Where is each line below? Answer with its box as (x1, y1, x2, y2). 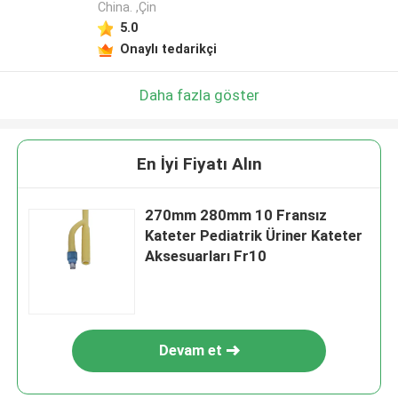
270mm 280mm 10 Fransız (145, 206, 328, 225)
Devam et (158, 341, 222, 360)
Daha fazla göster (139, 85, 259, 104)
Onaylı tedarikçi (119, 41, 217, 56)
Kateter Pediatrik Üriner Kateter (145, 227, 363, 245)
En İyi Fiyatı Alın (136, 154, 262, 175)
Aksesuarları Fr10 (145, 247, 267, 266)
